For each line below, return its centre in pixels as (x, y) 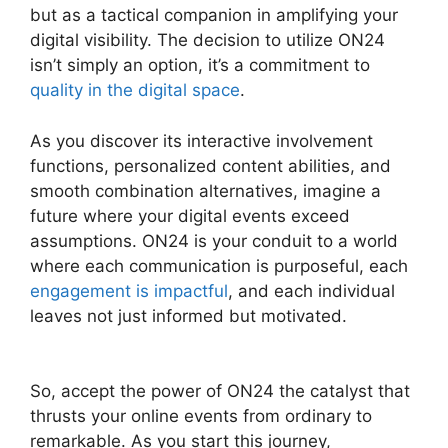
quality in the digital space (135, 90)
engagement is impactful (129, 290)
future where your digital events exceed (190, 215)
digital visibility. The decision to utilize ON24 (207, 40)
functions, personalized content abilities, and (210, 165)
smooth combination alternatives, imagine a (205, 190)
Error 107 (66, 340)
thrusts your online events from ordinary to (201, 416)
